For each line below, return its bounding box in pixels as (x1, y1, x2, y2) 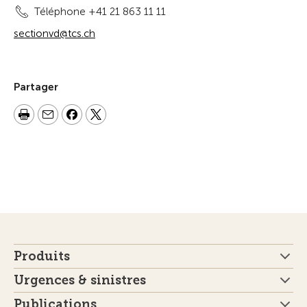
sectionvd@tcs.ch (14, 27, 95, 40)
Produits (14, 249, 70, 264)
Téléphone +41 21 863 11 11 (34, 5, 166, 18)
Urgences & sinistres (14, 273, 146, 288)
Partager (14, 81, 58, 93)
